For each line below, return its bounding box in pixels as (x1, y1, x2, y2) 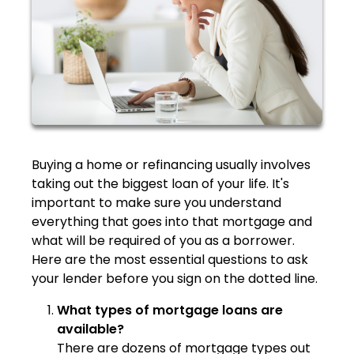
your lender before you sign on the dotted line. (32, 269, 318, 288)
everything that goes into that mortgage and (32, 212, 312, 231)
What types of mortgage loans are (57, 300, 283, 319)
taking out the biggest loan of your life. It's (32, 174, 289, 193)
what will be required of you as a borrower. (32, 231, 295, 250)
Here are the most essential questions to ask (32, 250, 308, 269)
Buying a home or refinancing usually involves (32, 155, 311, 174)
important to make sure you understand (32, 193, 281, 212)
